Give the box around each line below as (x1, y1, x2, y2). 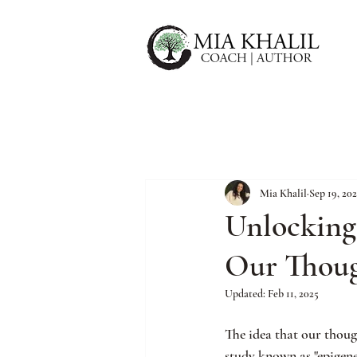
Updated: (225, 287, 268, 301)
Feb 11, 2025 (268, 287, 319, 301)
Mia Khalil (260, 186, 307, 200)
